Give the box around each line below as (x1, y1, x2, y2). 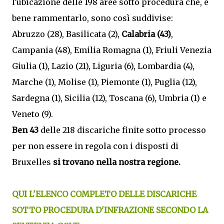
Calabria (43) (121, 29, 171, 39)
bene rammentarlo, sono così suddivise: (12, 13, 175, 23)
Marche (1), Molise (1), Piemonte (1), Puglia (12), (12, 77, 197, 87)
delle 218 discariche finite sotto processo (38, 125, 206, 135)
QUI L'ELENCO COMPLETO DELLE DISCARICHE (12, 189, 196, 199)
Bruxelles (12, 157, 53, 167)
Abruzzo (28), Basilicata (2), (12, 29, 121, 39)
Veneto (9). (12, 109, 53, 119)
